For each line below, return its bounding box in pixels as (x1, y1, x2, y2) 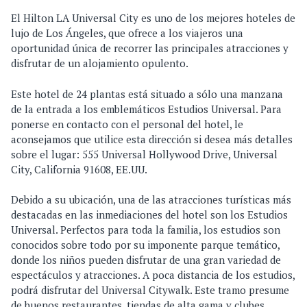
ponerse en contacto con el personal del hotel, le (11, 116, 243, 131)
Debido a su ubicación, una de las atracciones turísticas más (11, 193, 291, 207)
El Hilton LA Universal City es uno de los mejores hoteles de (11, 11, 295, 25)
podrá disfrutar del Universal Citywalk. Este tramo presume (11, 283, 289, 297)
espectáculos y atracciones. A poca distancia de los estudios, (11, 268, 295, 282)
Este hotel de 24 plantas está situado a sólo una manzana (11, 86, 283, 101)
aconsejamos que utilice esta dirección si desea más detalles (11, 132, 293, 146)
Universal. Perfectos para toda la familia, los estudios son (11, 223, 280, 237)
